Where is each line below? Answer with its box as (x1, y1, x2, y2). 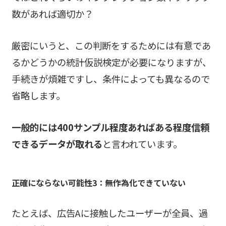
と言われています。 (102, 137, 182, 151)
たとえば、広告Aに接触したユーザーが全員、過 (11, 206, 208, 219)
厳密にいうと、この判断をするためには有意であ (11, 39, 211, 52)
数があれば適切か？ (11, 7, 93, 21)
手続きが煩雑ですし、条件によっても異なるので (11, 72, 210, 86)
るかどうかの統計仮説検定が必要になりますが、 (11, 55, 211, 69)
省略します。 (11, 89, 65, 102)
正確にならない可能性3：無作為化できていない (11, 176, 186, 189)
